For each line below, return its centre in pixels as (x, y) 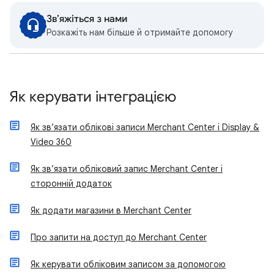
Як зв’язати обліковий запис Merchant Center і (127, 169)
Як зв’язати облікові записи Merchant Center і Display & (145, 127)
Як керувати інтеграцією (93, 97)
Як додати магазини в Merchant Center (111, 210)
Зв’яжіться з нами (87, 19)
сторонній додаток (71, 183)
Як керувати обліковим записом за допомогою (128, 264)
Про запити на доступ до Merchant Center (119, 237)
